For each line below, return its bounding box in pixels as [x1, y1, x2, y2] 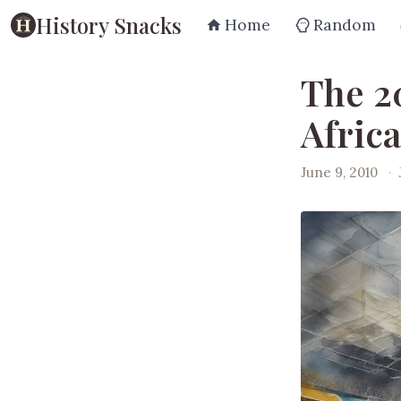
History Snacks [36, 10, 182, 39]
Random [313, 14, 376, 35]
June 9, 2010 [301, 163, 378, 181]
